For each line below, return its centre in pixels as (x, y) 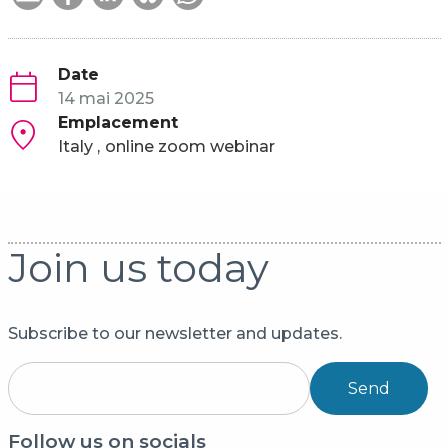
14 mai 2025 (105, 98)
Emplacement (117, 122)
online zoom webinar (189, 146)
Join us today (138, 268)
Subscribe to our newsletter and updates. (174, 334)
